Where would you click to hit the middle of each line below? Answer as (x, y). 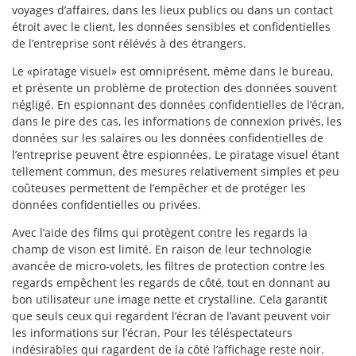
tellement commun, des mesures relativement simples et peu (176, 171)
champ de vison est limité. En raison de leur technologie (162, 249)
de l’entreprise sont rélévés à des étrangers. (129, 43)
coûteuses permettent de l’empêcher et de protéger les (159, 188)
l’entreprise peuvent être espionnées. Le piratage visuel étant (176, 154)
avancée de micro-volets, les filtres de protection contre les (168, 265)
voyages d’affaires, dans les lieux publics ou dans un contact (172, 10)
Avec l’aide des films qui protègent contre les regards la (160, 232)
